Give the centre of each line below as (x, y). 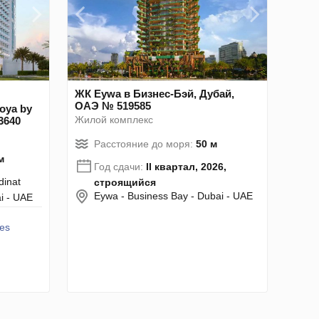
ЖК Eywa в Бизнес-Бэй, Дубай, (155, 93)
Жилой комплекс (114, 119)
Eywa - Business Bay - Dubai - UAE (173, 195)
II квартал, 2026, (186, 166)
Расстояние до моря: (145, 143)
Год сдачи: (120, 166)
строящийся (125, 182)
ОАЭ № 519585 (113, 105)
